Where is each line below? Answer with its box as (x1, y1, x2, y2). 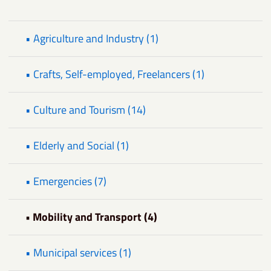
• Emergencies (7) (25, 173, 106, 190)
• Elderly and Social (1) (25, 137, 129, 154)
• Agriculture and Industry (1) (25, 30, 158, 47)
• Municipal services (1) (25, 244, 131, 261)
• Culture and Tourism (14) (25, 102, 146, 119)
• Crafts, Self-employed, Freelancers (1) (25, 66, 204, 83)
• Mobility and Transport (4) (25, 209, 157, 226)
